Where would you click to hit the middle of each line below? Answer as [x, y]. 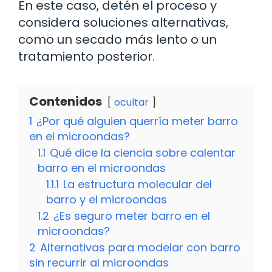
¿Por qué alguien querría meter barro [137, 121]
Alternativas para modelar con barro [140, 247]
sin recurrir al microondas [99, 262]
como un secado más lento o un [117, 39]
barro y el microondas [107, 199]
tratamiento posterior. [87, 56]
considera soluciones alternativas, [123, 22]
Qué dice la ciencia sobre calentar [143, 152]
